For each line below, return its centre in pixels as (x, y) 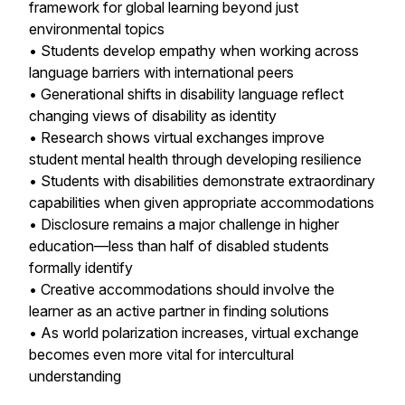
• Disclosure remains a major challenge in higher (184, 224)
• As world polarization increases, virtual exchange (194, 333)
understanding (75, 376)
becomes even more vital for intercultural (161, 354)
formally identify (81, 268)
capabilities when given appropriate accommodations (202, 202)
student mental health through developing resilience (195, 159)
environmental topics (97, 29)
